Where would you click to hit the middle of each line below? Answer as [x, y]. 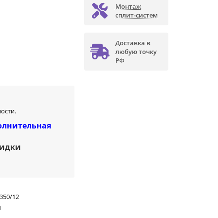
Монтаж [128, 7]
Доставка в [133, 43]
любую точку [136, 52]
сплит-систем [136, 15]
